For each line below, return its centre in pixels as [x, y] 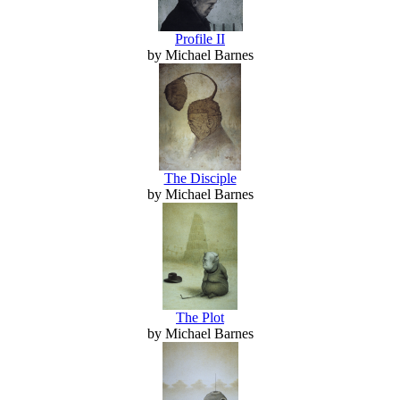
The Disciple [200, 178]
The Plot [200, 317]
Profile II [200, 38]
